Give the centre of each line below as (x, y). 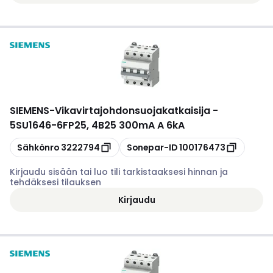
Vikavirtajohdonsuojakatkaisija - (136, 111)
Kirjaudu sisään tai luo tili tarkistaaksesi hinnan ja (119, 172)
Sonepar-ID (152, 147)
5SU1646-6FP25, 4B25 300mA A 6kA (97, 125)
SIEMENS (30, 111)
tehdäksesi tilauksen (55, 182)
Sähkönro (38, 147)
